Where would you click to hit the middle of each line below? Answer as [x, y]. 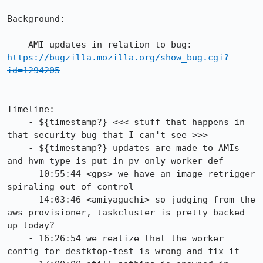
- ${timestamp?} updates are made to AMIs [18, 148]
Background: [36, 19]
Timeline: [31, 109]
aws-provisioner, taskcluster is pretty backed [126, 213]
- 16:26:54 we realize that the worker [18, 238]
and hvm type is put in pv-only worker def [115, 161]
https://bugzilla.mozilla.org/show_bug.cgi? [118, 58]
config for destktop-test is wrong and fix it [123, 251]
